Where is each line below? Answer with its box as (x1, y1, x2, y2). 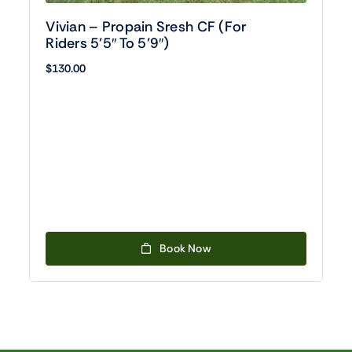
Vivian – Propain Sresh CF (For (46, 16, 247, 36)
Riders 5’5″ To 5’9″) (46, 33, 170, 53)
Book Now (159, 240, 211, 255)
